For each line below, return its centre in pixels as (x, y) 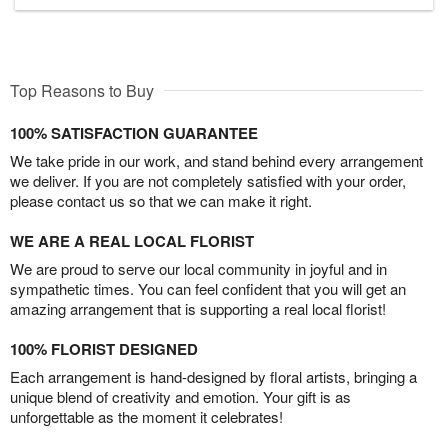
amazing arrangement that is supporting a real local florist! (198, 309)
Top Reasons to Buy (82, 91)
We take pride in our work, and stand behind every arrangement (216, 161)
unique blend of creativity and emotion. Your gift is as (180, 397)
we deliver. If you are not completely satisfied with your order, (208, 181)
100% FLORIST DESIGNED (104, 349)
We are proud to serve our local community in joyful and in (198, 269)
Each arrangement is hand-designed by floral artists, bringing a (213, 377)
